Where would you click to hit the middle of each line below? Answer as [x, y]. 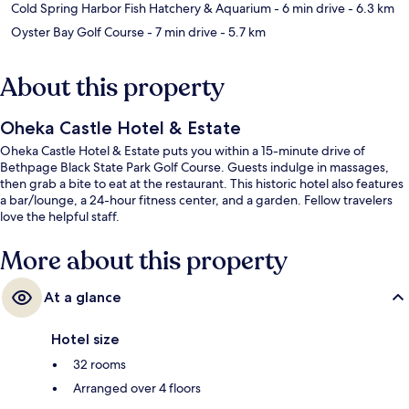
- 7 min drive [181, 32]
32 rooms [100, 365]
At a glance [83, 298]
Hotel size [85, 340]
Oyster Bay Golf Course [78, 32]
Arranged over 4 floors [137, 388]
